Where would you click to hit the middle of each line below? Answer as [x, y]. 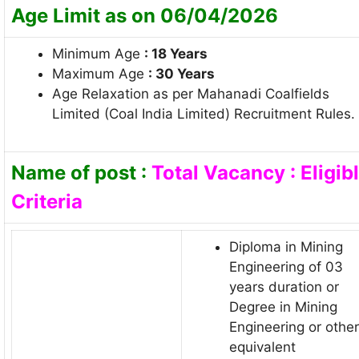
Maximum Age [100, 73]
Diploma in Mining [286, 246]
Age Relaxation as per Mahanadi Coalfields [191, 93]
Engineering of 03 [286, 266]
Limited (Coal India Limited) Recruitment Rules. [204, 113]
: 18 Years [176, 53]
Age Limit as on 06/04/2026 [145, 15]
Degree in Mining [283, 307]
